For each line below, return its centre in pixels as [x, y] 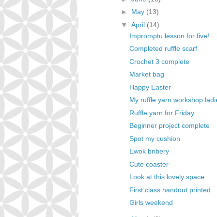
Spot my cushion [155, 138]
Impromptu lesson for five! [169, 36]
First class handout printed [170, 190]
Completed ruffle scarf [163, 48]
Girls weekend [151, 202]
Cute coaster [149, 164]
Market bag [147, 74]
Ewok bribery [149, 151]
